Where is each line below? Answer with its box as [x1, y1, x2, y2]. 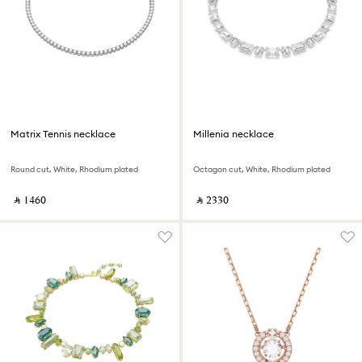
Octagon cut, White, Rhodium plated [193, 164, 330, 175]
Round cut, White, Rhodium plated [11, 164, 138, 175]
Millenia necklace [193, 128, 274, 141]
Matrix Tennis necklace [11, 128, 116, 141]
